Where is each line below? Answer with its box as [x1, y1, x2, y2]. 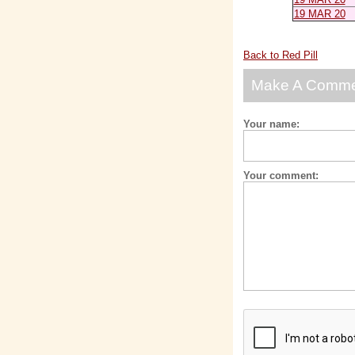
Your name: [243, 118, 300, 130]
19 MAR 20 [293, 8, 345, 20]
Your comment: [243, 170, 319, 181]
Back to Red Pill [243, 49, 318, 61]
